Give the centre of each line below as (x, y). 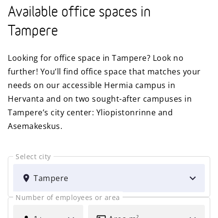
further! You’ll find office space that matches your (104, 71)
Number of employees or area (68, 197)
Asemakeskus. (35, 126)
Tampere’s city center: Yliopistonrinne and (90, 112)
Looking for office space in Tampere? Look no (96, 58)
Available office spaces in (79, 13)
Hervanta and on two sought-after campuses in (100, 99)
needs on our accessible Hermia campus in (91, 85)
